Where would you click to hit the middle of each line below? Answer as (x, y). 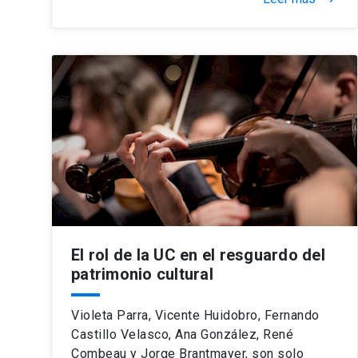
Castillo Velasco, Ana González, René (182, 334)
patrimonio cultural (142, 274)
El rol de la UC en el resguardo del (198, 255)
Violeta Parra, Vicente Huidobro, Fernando (195, 315)
